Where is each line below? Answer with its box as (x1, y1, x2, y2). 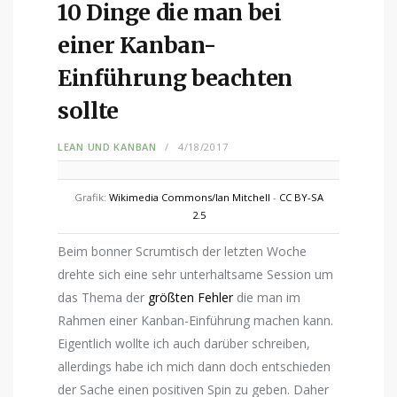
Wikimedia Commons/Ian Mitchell (108, 190, 270, 204)
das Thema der (58, 288, 148, 306)
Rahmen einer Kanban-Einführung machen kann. (58, 311, 333, 329)
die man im (233, 288, 300, 306)
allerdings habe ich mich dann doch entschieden (58, 357, 331, 375)
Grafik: (74, 190, 109, 204)
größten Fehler (148, 288, 233, 306)
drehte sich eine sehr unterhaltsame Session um (58, 265, 333, 283)
